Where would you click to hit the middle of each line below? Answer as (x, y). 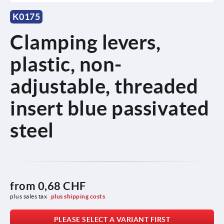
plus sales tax (29, 196)
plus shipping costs (78, 196)
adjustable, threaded (104, 86)
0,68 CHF (62, 185)
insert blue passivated (109, 108)
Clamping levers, (85, 42)
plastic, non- (66, 64)
